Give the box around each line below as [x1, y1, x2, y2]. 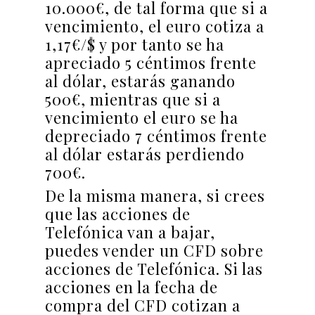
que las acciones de [45, 203, 191, 225]
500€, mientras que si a [45, 89, 221, 110]
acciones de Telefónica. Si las [45, 258, 263, 280]
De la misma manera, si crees [45, 185, 265, 207]
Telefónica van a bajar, [45, 221, 215, 243]
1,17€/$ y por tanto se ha [45, 34, 224, 56]
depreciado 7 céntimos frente [45, 125, 267, 147]
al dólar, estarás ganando [45, 70, 236, 92]
